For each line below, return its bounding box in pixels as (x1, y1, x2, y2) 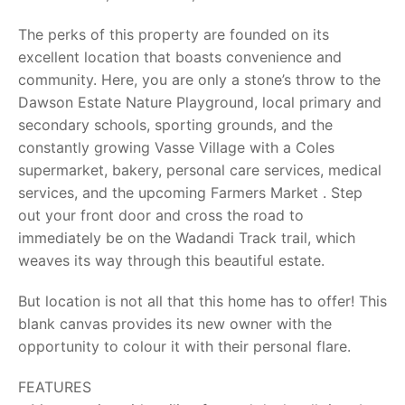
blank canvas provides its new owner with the (18, 315, 332, 333)
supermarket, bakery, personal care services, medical (18, 161, 381, 179)
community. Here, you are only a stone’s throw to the (18, 71, 381, 89)
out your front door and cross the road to (18, 206, 304, 224)
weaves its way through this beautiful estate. (18, 251, 325, 269)
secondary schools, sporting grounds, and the (18, 116, 333, 134)
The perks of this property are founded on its (18, 25, 329, 43)
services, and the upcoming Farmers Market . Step (18, 184, 363, 202)
